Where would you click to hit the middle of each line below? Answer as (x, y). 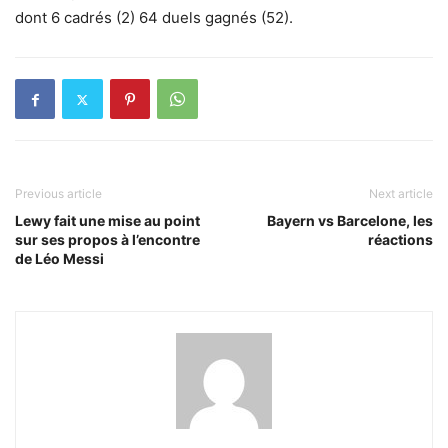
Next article (401, 193)
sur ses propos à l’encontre (107, 239)
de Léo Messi (59, 258)
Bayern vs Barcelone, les (350, 220)
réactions (400, 239)
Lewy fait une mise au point (107, 220)
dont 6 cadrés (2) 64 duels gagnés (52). (154, 17)
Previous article (58, 193)
